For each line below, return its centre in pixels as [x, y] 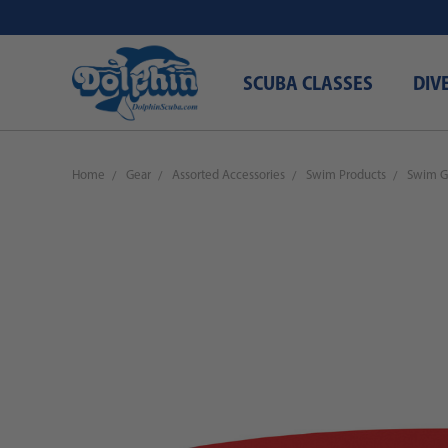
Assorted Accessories [228, 175]
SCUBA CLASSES [308, 85]
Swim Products [346, 175]
